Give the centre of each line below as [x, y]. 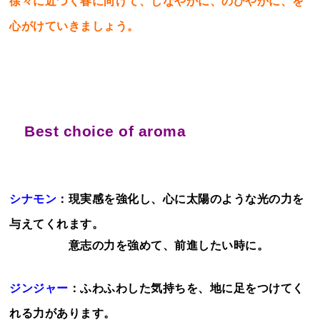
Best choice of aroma [105, 131]
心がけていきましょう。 [74, 26]
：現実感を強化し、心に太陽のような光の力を [180, 199]
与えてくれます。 [57, 224]
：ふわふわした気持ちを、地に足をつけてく [186, 289]
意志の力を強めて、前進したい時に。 [139, 246]
